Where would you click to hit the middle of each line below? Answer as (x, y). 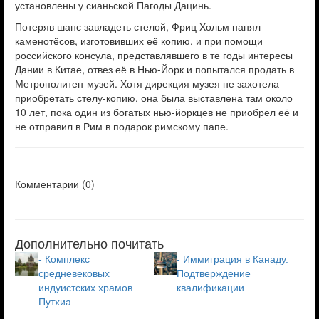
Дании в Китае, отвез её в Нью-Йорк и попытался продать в (155, 69)
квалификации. (211, 288)
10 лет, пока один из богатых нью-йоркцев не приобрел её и (157, 112)
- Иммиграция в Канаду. (232, 259)
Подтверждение (213, 273)
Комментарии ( (50, 184)
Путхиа (55, 302)
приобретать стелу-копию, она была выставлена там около (154, 98)
